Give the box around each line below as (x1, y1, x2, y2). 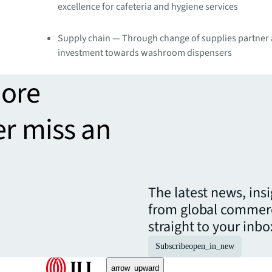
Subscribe (155, 241, 189, 251)
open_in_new (189, 241, 234, 251)
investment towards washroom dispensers (58, 46, 233, 59)
